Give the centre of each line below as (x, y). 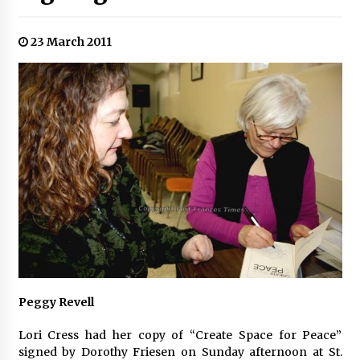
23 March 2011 (70, 41)
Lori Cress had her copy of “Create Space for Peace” (180, 335)
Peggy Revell (56, 303)
